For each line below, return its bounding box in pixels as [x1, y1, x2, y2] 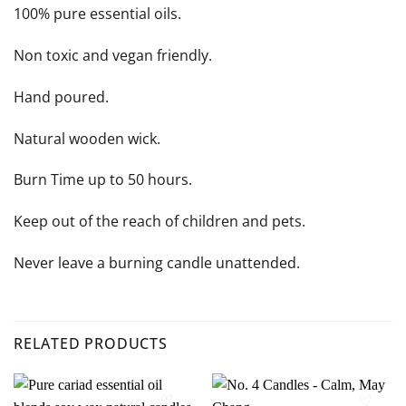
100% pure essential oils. [14, 4, 181, 24]
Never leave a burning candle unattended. [14, 252, 300, 273]
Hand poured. [14, 86, 109, 107]
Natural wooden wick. [14, 128, 160, 149]
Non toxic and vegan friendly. [14, 44, 212, 65]
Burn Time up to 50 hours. [14, 169, 192, 190]
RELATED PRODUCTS [14, 333, 168, 353]
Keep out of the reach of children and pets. [14, 211, 305, 232]
